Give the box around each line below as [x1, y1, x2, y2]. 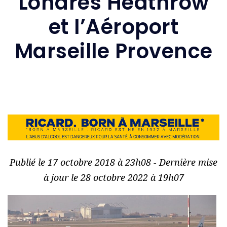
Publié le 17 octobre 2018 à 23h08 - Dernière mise [10, 156, 217, 169]
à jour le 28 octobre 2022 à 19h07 [43, 171, 184, 184]
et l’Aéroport [48, 12, 179, 41]
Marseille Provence [14, 36, 213, 65]
